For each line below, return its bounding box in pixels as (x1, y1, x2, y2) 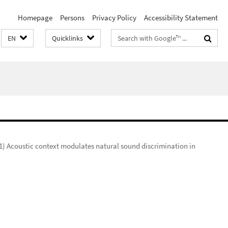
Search (111, 31, 133, 41)
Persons (60, 13, 84, 22)
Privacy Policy (92, 13, 136, 22)
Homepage (18, 13, 52, 22)
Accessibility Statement (144, 13, 218, 22)
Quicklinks (52, 34, 83, 43)
